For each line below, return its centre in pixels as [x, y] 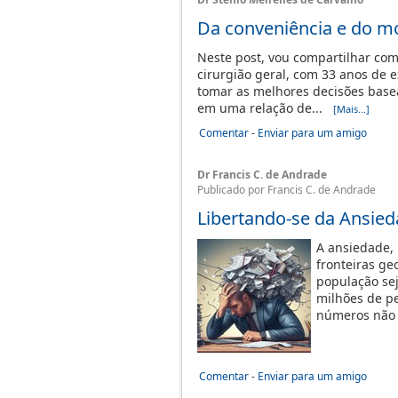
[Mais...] [351, 109]
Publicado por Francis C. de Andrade [287, 190]
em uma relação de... [265, 108]
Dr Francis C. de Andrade [262, 175]
